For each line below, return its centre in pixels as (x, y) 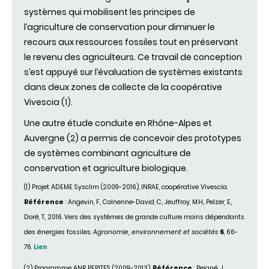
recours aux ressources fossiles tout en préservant (131, 42)
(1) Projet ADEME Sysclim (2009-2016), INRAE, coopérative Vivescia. (126, 187)
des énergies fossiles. (59, 232)
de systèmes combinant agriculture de (107, 153)
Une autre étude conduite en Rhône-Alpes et (118, 123)
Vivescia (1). (48, 102)
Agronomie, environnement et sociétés (156, 232)
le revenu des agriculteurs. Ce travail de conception (133, 57)
